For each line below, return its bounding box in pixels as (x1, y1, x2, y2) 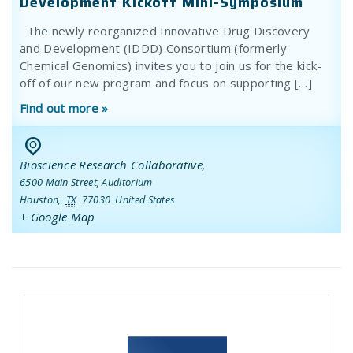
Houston (20, 191, 59, 206)
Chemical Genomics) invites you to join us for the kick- (20, 58, 322, 73)
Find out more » (20, 100, 109, 116)
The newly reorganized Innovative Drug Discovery (20, 23, 310, 39)
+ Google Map (20, 208, 95, 225)
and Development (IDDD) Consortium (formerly (20, 40, 287, 56)
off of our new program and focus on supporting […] (20, 75, 312, 91)
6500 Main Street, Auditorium (20, 174, 153, 189)
